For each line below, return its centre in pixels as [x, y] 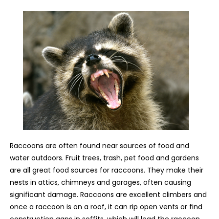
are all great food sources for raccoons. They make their [107, 170]
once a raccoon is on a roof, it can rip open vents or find [106, 207]
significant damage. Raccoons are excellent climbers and [108, 195]
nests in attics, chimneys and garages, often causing [100, 183]
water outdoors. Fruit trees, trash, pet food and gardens [104, 158]
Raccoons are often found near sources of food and [99, 146]
